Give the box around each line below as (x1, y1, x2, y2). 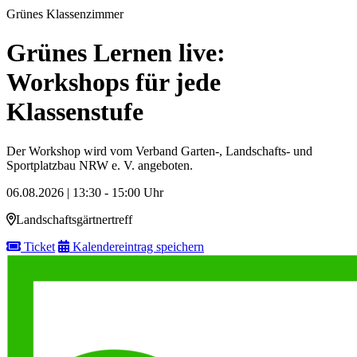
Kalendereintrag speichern (69, 239, 204, 253)
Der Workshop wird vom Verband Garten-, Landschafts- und (6, 143, 312, 158)
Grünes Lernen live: (6, 38, 226, 68)
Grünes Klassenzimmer (6, 6, 124, 21)
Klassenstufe (6, 97, 143, 127)
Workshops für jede (6, 68, 221, 97)
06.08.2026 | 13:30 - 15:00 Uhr (6, 185, 163, 199)
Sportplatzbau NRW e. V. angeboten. (6, 158, 193, 172)
